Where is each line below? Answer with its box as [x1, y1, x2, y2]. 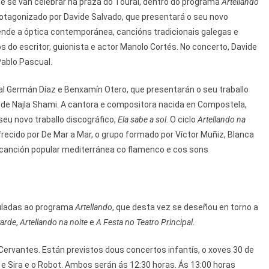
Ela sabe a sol [118, 115, 166, 125]
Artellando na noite [20, 217, 88, 228]
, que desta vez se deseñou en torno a [112, 202, 258, 213]
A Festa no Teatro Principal [96, 217, 193, 228]
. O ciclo [166, 115, 198, 125]
